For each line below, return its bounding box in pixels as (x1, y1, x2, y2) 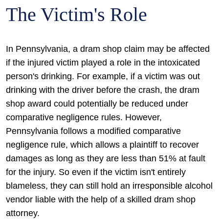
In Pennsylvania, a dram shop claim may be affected (6, 44, 210, 54)
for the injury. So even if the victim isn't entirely (6, 167, 186, 177)
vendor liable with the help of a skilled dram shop (6, 195, 196, 204)
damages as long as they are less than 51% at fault (6, 153, 205, 163)
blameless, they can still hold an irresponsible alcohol (6, 181, 213, 191)
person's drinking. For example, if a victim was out (6, 71, 200, 81)
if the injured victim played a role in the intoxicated (6, 58, 200, 67)
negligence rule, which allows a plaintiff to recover (6, 140, 199, 150)
